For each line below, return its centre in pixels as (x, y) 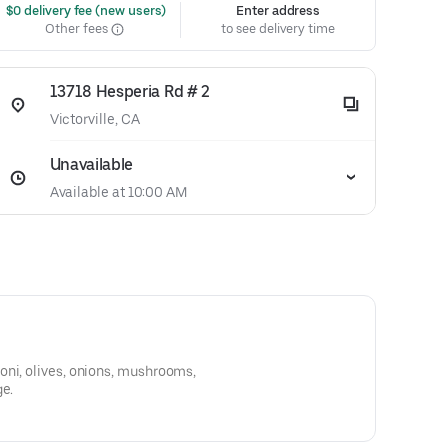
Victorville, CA (94, 119)
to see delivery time (278, 28)
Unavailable (91, 164)
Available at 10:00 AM (118, 192)
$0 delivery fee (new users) (84, 10)
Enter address (278, 10)
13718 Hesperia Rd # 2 (129, 91)
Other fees (78, 28)
